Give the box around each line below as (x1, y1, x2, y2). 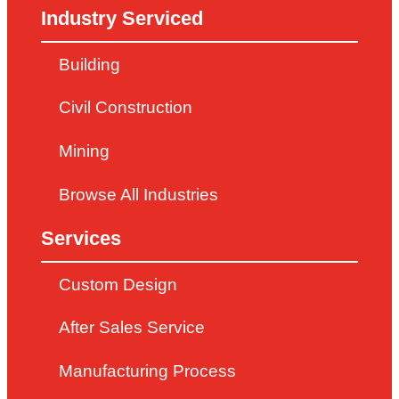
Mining (59, 141, 110, 160)
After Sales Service (59, 318, 206, 338)
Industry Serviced (41, 7, 204, 30)
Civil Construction (59, 98, 193, 118)
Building (59, 54, 121, 74)
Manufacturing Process (59, 361, 237, 380)
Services (41, 227, 122, 250)
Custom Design (59, 274, 178, 294)
